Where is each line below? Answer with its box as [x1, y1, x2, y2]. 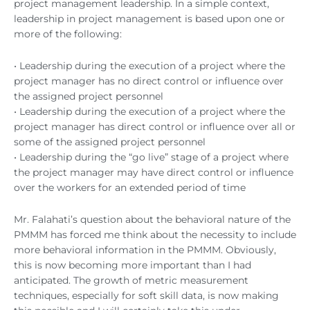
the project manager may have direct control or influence [14, 166, 293, 178]
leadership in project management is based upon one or [14, 13, 285, 25]
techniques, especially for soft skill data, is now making [14, 289, 279, 301]
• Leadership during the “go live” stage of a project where [14, 151, 289, 163]
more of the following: [14, 28, 122, 40]
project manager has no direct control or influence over [14, 75, 284, 86]
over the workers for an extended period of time [14, 181, 246, 193]
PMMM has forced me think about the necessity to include [14, 228, 296, 240]
